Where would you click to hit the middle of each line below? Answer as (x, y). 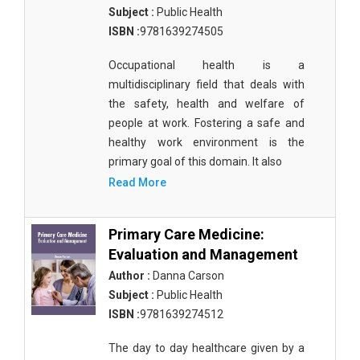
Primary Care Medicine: (186, 234)
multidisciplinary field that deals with (207, 84)
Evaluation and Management (203, 254)
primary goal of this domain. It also (195, 162)
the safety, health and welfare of (207, 104)
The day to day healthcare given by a (207, 348)
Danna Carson (187, 276)
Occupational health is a (207, 65)
